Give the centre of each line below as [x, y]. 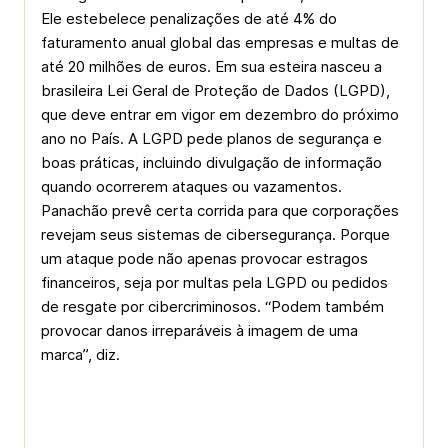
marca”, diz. [80, 354]
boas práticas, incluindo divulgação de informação [211, 162]
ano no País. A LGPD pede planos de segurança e [211, 138]
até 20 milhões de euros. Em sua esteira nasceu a [211, 66]
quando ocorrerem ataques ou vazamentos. [191, 186]
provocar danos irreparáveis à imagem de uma [199, 330]
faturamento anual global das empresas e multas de [220, 42]
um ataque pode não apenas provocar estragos [204, 258]
